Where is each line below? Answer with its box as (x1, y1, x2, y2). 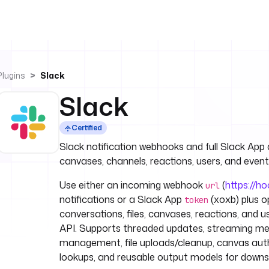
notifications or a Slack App (59, 193, 184, 206)
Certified (71, 122, 102, 133)
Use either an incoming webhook (59, 178, 205, 192)
